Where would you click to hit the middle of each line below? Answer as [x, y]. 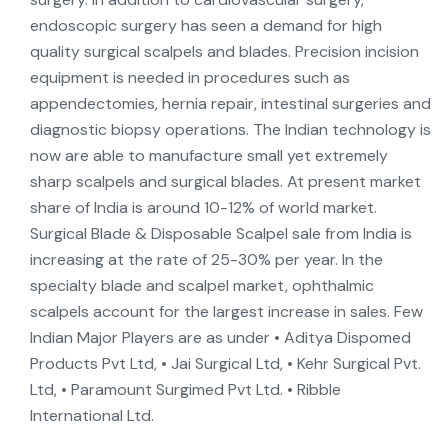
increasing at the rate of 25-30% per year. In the [206, 259]
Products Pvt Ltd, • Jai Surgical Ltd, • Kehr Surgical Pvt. [225, 363]
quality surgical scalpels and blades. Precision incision [224, 51]
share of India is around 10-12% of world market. [203, 207]
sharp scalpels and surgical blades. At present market [225, 181]
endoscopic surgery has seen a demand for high [206, 25]
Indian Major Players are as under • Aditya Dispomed [220, 337]
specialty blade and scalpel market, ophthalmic [202, 285]
